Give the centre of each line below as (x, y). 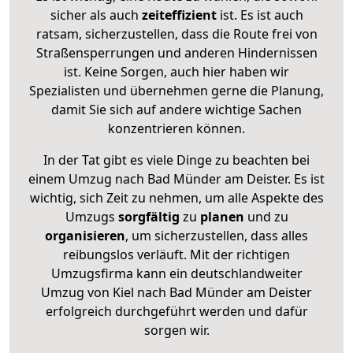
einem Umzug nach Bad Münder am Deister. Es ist (176, 178)
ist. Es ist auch (260, 15)
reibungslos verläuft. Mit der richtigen (176, 254)
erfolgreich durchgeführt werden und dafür (176, 311)
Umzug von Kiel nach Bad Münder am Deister (176, 292)
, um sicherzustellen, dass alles (217, 235)
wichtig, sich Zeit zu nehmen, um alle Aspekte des (176, 197)
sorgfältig (149, 216)
